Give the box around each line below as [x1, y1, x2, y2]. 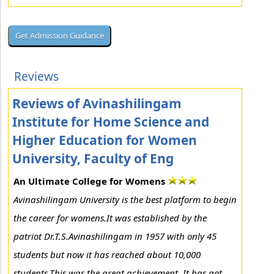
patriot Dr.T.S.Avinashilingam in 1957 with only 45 [13, 230, 217, 242]
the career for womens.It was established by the [13, 212, 207, 224]
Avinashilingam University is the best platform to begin [13, 193, 237, 206]
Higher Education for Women [12, 131, 197, 149]
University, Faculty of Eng [12, 150, 174, 167]
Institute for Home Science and [12, 113, 209, 130]
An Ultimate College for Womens [13, 175, 165, 187]
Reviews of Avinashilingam [12, 95, 182, 112]
